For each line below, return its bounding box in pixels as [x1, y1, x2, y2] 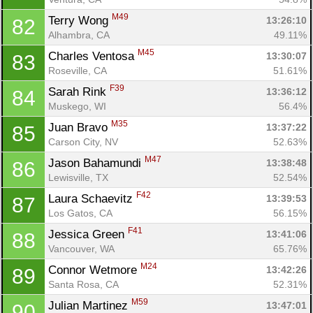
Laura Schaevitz [48, 191, 136, 205]
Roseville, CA [48, 64, 107, 76]
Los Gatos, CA [48, 207, 112, 219]
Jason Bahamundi [48, 156, 145, 170]
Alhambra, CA [48, 29, 110, 41]
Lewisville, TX [48, 171, 108, 183]
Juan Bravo [48, 120, 111, 134]
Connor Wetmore [48, 263, 140, 277]
